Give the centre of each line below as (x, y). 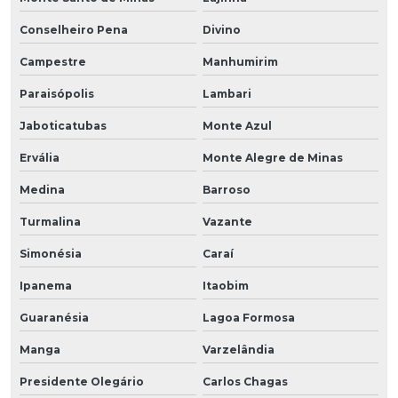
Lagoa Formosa (248, 317)
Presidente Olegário (82, 381)
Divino (221, 29)
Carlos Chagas (245, 381)
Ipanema (46, 285)
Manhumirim (240, 61)
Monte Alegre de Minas (272, 157)
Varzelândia (238, 349)
